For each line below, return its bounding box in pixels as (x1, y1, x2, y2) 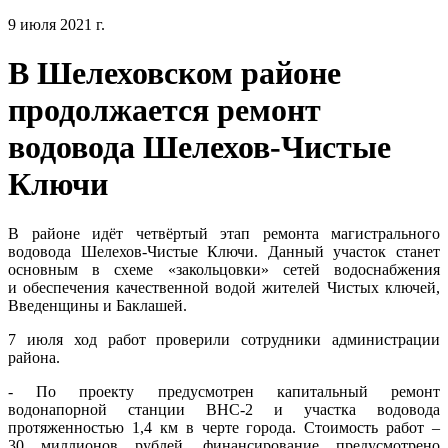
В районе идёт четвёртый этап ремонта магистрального (8, 224, 440, 242)
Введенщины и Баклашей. (8, 296, 187, 314)
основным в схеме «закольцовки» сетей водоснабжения (8, 260, 440, 278)
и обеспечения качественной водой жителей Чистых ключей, (8, 278, 440, 296)
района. (8, 348, 60, 366)
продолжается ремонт (8, 92, 321, 129)
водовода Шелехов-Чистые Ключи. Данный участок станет (8, 242, 440, 260)
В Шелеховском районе (8, 55, 341, 92)
